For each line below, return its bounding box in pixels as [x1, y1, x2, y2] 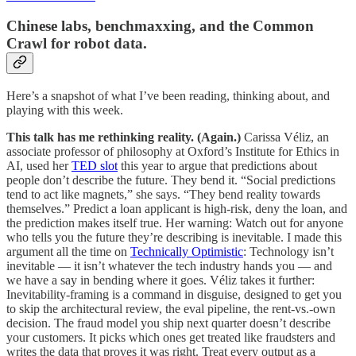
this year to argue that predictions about [118, 158, 317, 172]
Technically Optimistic [130, 244, 243, 258]
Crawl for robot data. [6, 35, 147, 52]
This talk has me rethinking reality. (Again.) [6, 130, 244, 144]
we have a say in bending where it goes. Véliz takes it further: [6, 273, 315, 287]
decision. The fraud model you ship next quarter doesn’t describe [6, 315, 331, 330]
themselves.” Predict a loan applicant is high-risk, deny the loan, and [6, 201, 347, 215]
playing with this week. [6, 103, 123, 117]
